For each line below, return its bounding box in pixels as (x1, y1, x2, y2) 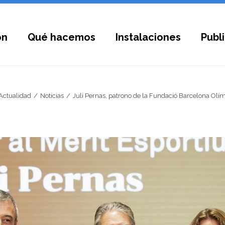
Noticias (40, 91, 64, 99)
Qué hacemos (28, 31, 95, 43)
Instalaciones (116, 31, 181, 43)
